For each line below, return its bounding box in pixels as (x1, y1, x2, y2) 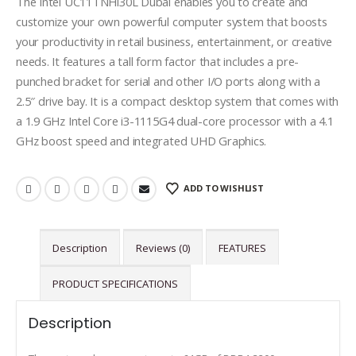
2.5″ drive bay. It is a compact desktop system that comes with (16, 93, 339, 110)
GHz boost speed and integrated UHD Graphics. (16, 133, 267, 149)
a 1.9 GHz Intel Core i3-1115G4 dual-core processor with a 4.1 (16, 113, 334, 130)
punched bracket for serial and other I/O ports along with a (16, 73, 320, 90)
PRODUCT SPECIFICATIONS (52, 276, 178, 291)
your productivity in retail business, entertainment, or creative (16, 33, 332, 50)
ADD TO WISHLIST (184, 182, 264, 195)
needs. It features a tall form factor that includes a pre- (16, 53, 300, 70)
